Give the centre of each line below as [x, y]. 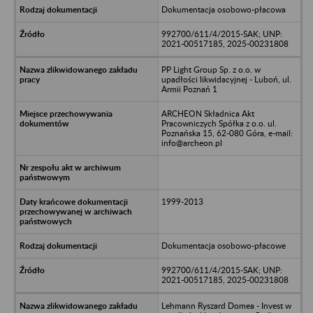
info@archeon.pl [191, 143]
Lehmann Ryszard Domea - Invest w [226, 305]
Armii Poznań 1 [189, 89]
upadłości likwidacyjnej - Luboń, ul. [226, 79]
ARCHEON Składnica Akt [208, 113]
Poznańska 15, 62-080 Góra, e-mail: [227, 133]
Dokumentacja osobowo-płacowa [223, 9]
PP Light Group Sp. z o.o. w [211, 69]
